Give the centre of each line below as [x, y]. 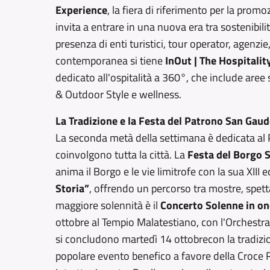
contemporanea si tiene [110, 61]
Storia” [72, 188]
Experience [81, 10]
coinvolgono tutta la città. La [121, 155]
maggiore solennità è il [108, 205]
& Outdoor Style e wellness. [118, 94]
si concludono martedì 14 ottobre [132, 239]
